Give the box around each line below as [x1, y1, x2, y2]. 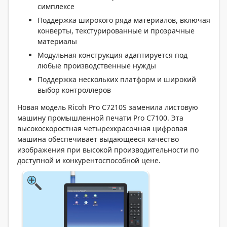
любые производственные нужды [37, 61, 156, 70]
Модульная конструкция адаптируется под [37, 50, 187, 60]
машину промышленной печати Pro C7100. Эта [17, 113, 183, 123]
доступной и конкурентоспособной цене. [17, 156, 161, 165]
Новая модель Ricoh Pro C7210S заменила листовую [17, 102, 198, 112]
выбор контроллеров [37, 85, 111, 95]
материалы [37, 36, 77, 46]
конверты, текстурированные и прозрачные [37, 26, 195, 35]
